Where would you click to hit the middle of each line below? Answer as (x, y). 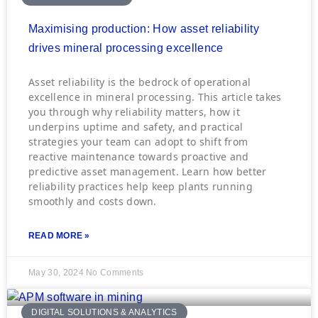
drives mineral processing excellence (126, 48)
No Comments (115, 273)
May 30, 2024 (57, 273)
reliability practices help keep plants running (141, 186)
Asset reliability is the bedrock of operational (140, 82)
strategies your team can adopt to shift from (138, 142)
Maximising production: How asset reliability (144, 29)
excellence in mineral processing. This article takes (155, 97)
